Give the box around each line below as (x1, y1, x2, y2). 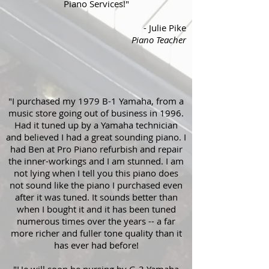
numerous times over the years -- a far (17, 215, 175, 227)
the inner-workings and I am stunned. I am (8, 155, 184, 167)
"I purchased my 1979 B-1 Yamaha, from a (8, 95, 184, 107)
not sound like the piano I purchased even (10, 179, 183, 191)
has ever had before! (53, 239, 139, 251)
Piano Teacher (131, 34, 186, 46)
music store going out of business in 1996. (8, 107, 184, 119)
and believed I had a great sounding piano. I (6, 131, 186, 143)
